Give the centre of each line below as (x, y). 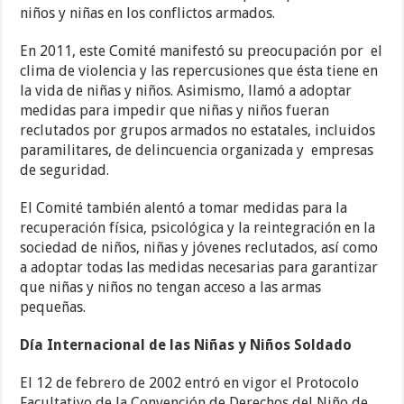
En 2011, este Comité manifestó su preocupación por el (202, 51)
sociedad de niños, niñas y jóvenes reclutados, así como (199, 248)
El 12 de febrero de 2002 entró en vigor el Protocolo (190, 383)
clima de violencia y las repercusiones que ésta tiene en (199, 71)
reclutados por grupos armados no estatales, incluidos (198, 131)
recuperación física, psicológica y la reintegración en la (198, 228)
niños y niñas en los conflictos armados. (148, 14)
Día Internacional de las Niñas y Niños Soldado (186, 345)
